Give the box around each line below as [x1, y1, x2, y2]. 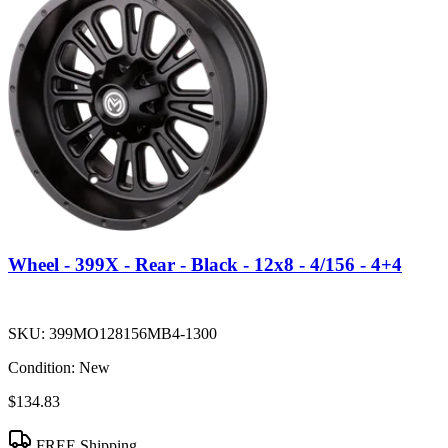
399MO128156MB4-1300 [49, 324, 217, 342]
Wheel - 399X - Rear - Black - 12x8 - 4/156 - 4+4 [8, 253, 402, 275]
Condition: [8, 358, 75, 376]
